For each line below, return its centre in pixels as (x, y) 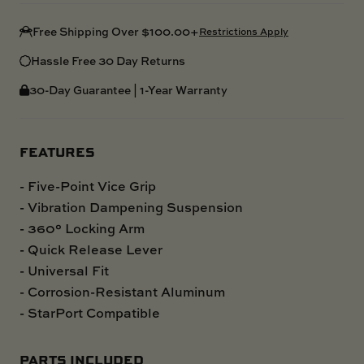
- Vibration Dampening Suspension (131, 207)
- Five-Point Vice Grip (88, 186)
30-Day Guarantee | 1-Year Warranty (128, 89)
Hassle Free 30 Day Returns (108, 60)
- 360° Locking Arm (82, 228)
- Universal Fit (64, 270)
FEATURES (57, 151)
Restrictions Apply (244, 31)
